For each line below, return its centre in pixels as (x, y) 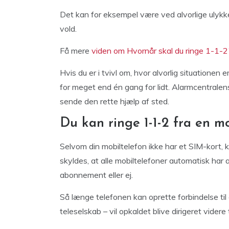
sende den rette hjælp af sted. (114, 101)
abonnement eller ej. (96, 175)
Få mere (76, 51)
